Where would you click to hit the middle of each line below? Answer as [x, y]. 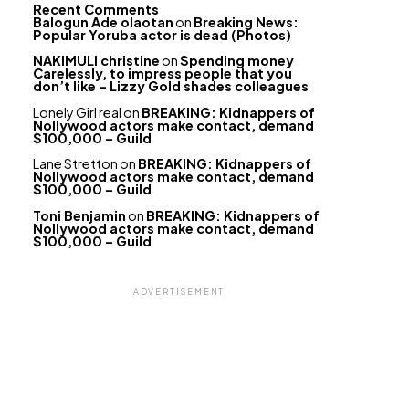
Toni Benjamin [79, 215]
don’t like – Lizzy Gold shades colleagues [171, 86]
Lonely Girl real [77, 112]
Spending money [237, 61]
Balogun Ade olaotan [103, 22]
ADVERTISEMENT [179, 291]
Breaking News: [246, 22]
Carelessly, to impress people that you [163, 73]
